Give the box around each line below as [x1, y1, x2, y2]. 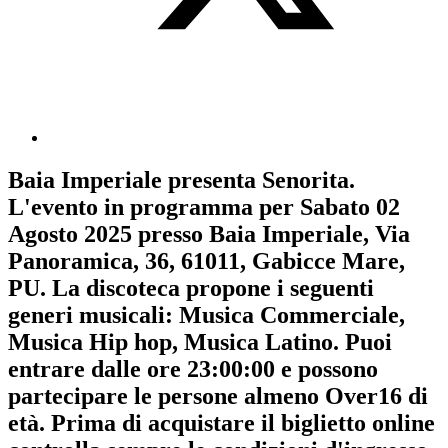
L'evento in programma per [8, 194, 300, 221]
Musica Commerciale [179, 302, 399, 329]
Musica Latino [184, 329, 333, 356]
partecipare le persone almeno [8, 383, 325, 410]
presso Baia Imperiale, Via [132, 221, 410, 248]
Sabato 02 [300, 194, 400, 221]
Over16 [325, 383, 402, 410]
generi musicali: [8, 302, 179, 329]
